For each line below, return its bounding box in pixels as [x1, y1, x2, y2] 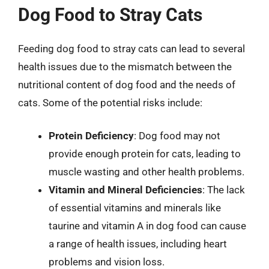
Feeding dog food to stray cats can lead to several [18, 42, 245, 55]
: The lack [202, 184, 245, 196]
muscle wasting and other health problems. [49, 166, 244, 178]
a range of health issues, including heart [49, 238, 227, 250]
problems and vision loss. [49, 256, 165, 268]
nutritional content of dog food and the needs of [18, 78, 235, 91]
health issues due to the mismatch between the [18, 60, 232, 73]
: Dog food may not [134, 130, 220, 142]
